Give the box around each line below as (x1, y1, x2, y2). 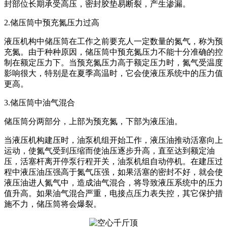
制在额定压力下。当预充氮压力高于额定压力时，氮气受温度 (4, 58, 223, 67)
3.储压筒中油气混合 (4, 98, 75, 107)
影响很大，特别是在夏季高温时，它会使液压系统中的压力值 (4, 69, 223, 78)
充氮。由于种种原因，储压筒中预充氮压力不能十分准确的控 (4, 48, 223, 57)
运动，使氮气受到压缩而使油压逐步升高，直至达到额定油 (4, 146, 215, 156)
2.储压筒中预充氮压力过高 (4, 18, 99, 27)
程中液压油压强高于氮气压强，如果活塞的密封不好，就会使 (4, 168, 223, 177)
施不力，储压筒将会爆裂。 (4, 200, 101, 209)
